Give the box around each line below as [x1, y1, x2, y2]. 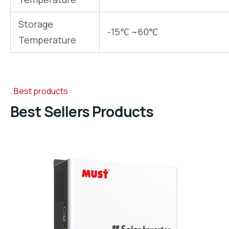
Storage [18, 17, 53, 30]
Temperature [18, 33, 76, 46]
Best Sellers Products [10, 102, 154, 122]
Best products [14, 85, 68, 97]
